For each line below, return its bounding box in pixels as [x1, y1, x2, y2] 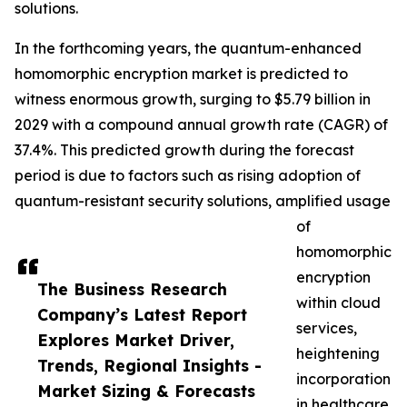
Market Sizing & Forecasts [37, 381, 255, 402]
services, [296, 319, 357, 338]
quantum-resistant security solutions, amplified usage [15, 192, 391, 211]
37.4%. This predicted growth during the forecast [15, 141, 354, 160]
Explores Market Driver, [37, 330, 234, 351]
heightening [296, 344, 380, 363]
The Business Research [37, 279, 227, 300]
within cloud [296, 293, 381, 313]
